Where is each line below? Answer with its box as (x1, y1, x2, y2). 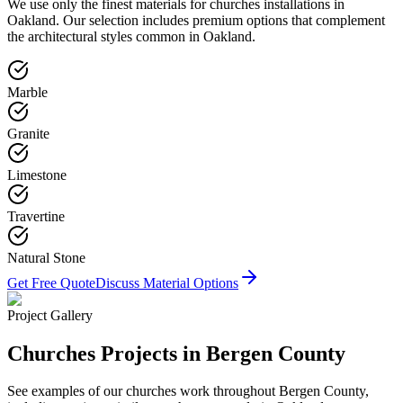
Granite (7, 125, 49, 141)
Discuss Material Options (95, 274, 238, 291)
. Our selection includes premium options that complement (56, 12, 385, 28)
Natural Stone (7, 249, 85, 265)
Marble (7, 84, 48, 100)
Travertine (7, 208, 65, 224)
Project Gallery (7, 307, 93, 323)
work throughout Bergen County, (176, 383, 369, 399)
